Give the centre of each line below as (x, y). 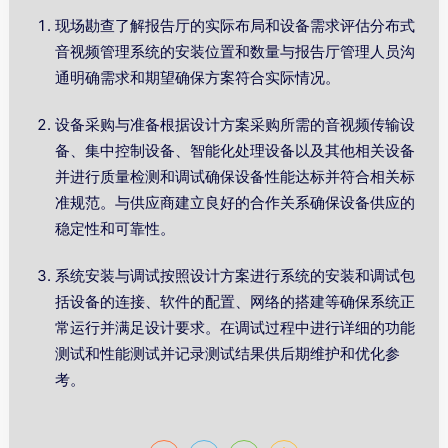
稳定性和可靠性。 (115, 229)
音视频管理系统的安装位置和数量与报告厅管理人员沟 (235, 52)
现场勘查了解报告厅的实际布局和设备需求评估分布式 (235, 26)
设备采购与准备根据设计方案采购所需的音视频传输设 (235, 125)
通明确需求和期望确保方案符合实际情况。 (198, 78)
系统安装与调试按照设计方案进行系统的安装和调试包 (235, 276)
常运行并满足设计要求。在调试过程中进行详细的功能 (235, 328)
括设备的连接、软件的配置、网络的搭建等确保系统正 (235, 302)
